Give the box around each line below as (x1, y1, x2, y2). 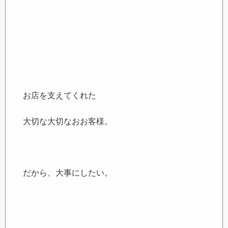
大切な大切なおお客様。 (23, 117, 113, 126)
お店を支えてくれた (23, 91, 97, 100)
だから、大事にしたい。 (23, 168, 113, 177)
